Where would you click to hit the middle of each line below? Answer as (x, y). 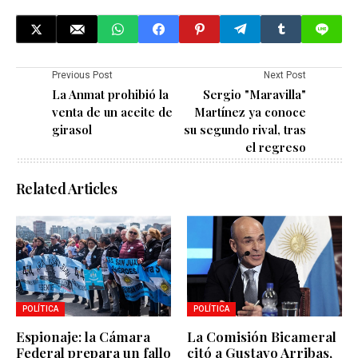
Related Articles (67, 189)
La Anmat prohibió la (110, 95)
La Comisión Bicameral (262, 337)
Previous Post (82, 76)
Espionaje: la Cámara (83, 337)
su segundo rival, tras (245, 130)
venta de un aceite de (112, 112)
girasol (72, 130)
